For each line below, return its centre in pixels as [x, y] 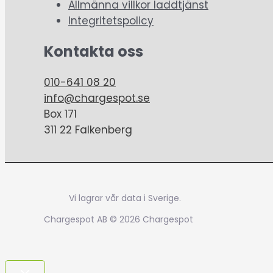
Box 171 [60, 114]
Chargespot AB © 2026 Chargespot [119, 219]
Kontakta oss [94, 51]
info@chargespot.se [97, 98]
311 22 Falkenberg [88, 129]
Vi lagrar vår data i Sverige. [124, 198]
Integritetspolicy [111, 20]
